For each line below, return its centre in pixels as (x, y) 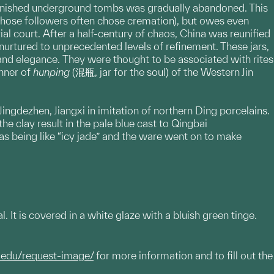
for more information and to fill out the (183, 255)
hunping (51, 72)
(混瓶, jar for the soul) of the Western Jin (161, 72)
